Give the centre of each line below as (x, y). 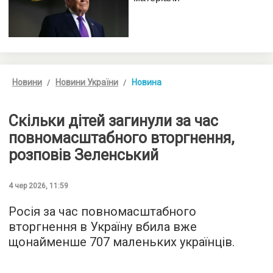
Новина (147, 82)
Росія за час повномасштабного (102, 211)
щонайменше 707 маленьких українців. (122, 242)
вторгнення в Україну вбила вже (103, 226)
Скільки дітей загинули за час (113, 121)
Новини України (87, 82)
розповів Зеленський (83, 155)
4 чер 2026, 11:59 (38, 186)
